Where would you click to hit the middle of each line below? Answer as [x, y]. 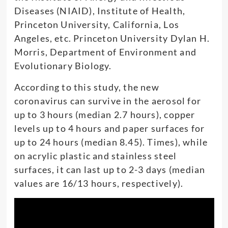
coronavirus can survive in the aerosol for [107, 101]
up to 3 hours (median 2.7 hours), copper [105, 115]
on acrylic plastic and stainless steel [95, 156]
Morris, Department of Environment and [105, 52]
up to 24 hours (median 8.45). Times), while [111, 142]
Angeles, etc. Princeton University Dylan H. [112, 38]
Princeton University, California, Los [96, 25]
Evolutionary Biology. [63, 66]
